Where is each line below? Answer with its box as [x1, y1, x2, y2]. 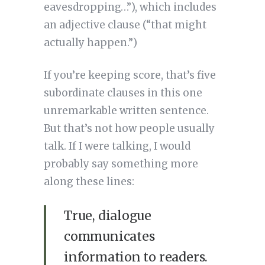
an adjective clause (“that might [43, 18, 206, 32]
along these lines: [43, 175, 134, 189]
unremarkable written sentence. [43, 104, 209, 118]
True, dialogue [63, 208, 152, 224]
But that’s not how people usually [43, 122, 215, 135]
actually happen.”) [43, 36, 137, 50]
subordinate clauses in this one [43, 86, 202, 100]
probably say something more [43, 157, 198, 171]
